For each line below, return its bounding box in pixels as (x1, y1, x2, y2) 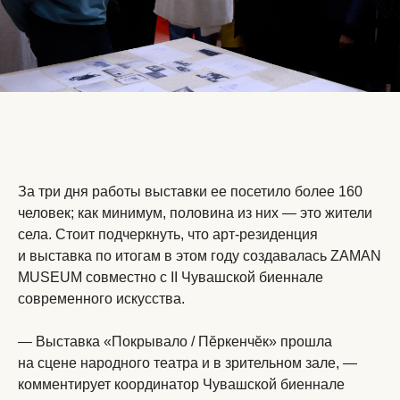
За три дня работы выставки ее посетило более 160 (18, 184, 362, 199)
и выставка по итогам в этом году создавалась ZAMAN (18, 248, 381, 263)
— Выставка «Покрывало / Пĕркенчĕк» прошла (18, 334, 332, 349)
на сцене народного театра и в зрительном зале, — (18, 355, 357, 371)
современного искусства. (18, 291, 185, 306)
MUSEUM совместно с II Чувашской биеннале (18, 270, 323, 285)
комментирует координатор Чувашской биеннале (18, 377, 345, 392)
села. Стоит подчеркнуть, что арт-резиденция (18, 227, 318, 242)
